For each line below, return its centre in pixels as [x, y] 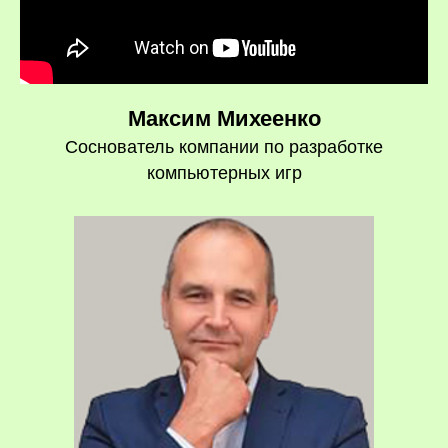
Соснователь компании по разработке [224, 147]
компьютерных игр [224, 173]
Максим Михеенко [224, 118]
